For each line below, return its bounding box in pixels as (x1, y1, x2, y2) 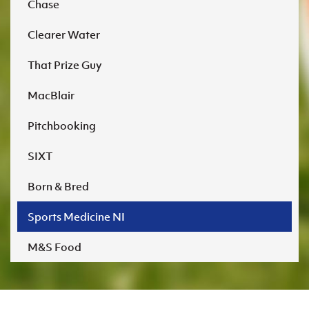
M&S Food (28, 239, 81, 254)
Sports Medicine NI (28, 209, 125, 223)
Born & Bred (28, 179, 89, 193)
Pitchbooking (28, 118, 96, 132)
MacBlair (28, 88, 74, 102)
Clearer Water (28, 27, 100, 41)
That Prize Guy (28, 57, 102, 72)
